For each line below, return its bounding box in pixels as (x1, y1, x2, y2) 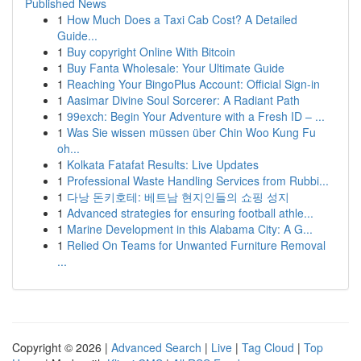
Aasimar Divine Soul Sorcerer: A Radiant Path (67, 92, 300, 108)
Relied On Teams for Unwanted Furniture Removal (67, 237, 326, 253)
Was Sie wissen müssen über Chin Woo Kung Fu (67, 124, 316, 140)
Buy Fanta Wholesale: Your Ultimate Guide (67, 60, 284, 76)
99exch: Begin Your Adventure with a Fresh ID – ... (67, 108, 325, 124)
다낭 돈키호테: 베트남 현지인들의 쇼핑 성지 (67, 189, 289, 205)
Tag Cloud (242, 339, 294, 355)
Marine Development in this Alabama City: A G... (67, 221, 313, 237)
